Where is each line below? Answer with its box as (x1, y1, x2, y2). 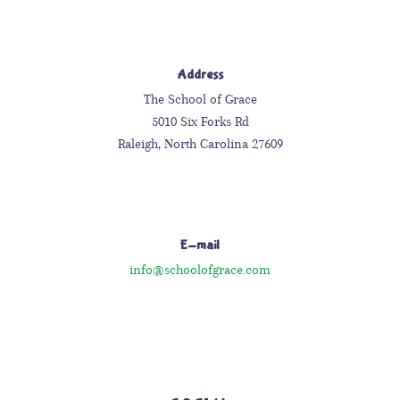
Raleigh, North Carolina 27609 (117, 135, 283, 152)
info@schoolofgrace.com (129, 261, 271, 278)
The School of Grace (143, 90, 257, 107)
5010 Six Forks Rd (151, 112, 249, 129)
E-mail (180, 236, 220, 254)
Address (177, 65, 223, 83)
